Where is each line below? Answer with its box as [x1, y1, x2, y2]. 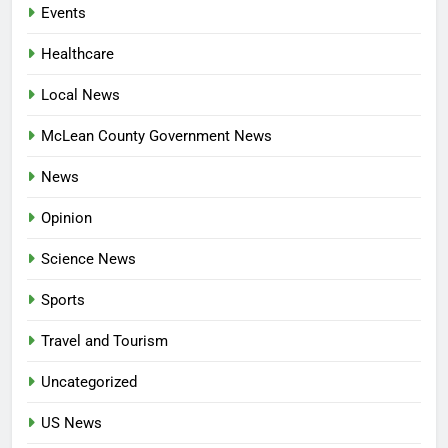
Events [41, 3, 86, 22]
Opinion [41, 208, 92, 227]
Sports [41, 290, 85, 309]
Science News [41, 249, 136, 268]
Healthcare [41, 44, 114, 63]
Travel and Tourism [41, 331, 168, 350]
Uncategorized [41, 372, 137, 391]
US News [41, 413, 102, 432]
